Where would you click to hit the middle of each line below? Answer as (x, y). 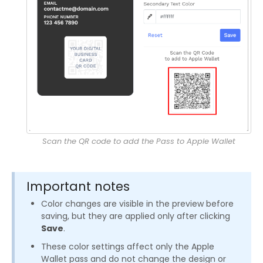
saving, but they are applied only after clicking (136, 216)
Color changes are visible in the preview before (137, 203)
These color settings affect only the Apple (128, 246)
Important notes (78, 186)
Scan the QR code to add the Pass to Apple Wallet (139, 141)
